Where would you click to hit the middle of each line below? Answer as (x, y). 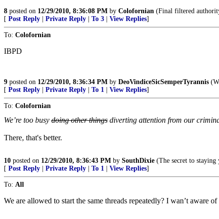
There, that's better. (33, 138)
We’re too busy (28, 120)
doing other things (79, 120)
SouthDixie (138, 161)
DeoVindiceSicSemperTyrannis (164, 82)
